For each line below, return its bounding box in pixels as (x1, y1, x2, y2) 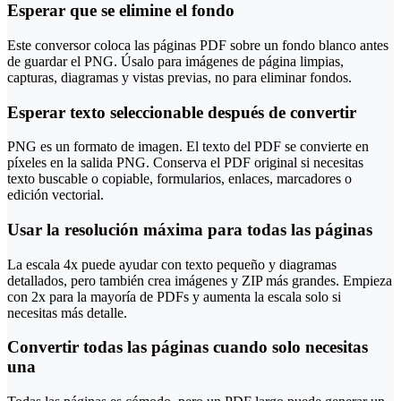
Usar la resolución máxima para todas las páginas (7, 220, 372, 239)
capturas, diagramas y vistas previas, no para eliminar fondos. (7, 69, 352, 85)
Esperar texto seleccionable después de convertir (7, 102, 356, 122)
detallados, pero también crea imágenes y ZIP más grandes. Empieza (7, 272, 392, 288)
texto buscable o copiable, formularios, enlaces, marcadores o (7, 171, 352, 187)
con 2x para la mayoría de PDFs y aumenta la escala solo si (7, 288, 341, 304)
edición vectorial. (7, 187, 104, 203)
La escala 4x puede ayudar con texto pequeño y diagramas (7, 256, 337, 272)
